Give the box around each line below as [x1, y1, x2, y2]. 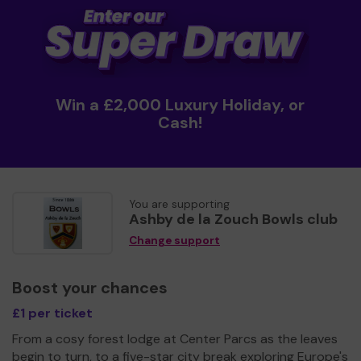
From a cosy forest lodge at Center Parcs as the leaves [12, 330, 338, 347]
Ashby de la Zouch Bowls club [129, 209, 338, 229]
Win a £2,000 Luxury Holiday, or [56, 93, 305, 115]
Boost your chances [12, 276, 168, 298]
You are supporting [129, 197, 230, 211]
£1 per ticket [12, 304, 93, 322]
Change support [129, 233, 220, 247]
